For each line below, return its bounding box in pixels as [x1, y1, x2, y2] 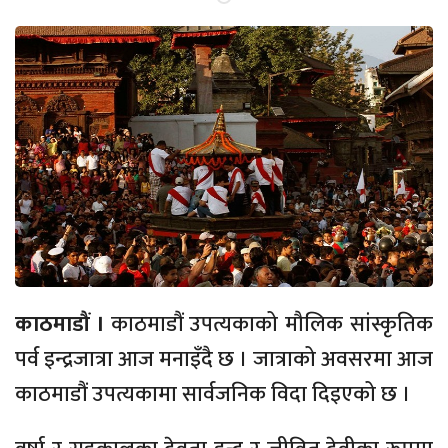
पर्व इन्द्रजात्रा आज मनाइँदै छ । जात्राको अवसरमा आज [15, 341, 433, 379]
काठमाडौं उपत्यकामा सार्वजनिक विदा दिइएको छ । [15, 376, 411, 414]
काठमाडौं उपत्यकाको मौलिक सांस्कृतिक [110, 306, 434, 344]
